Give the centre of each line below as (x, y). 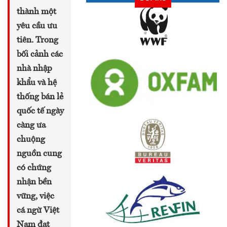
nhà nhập (34, 68)
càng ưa (31, 125)
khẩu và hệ (37, 83)
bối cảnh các (40, 54)
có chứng (34, 168)
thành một (36, 12)
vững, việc (35, 196)
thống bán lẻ (40, 97)
